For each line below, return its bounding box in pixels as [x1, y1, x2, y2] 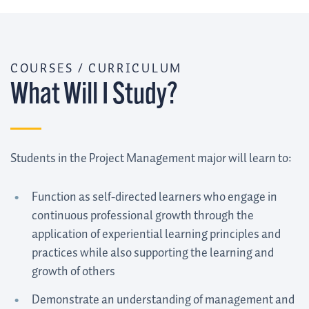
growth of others [31, 262, 115, 282]
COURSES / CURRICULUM [10, 59, 186, 79]
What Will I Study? [10, 81, 177, 112]
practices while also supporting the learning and [31, 243, 274, 263]
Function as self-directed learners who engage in [31, 188, 277, 208]
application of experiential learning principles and [31, 225, 281, 245]
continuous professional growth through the [31, 206, 254, 226]
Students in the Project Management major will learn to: [10, 149, 292, 169]
